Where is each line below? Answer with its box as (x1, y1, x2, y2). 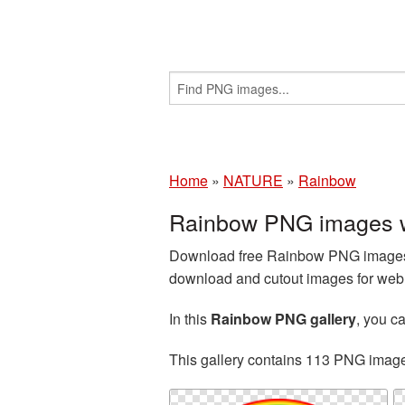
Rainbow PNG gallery (211, 308, 356, 329)
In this (169, 308, 211, 329)
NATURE (223, 170, 283, 191)
